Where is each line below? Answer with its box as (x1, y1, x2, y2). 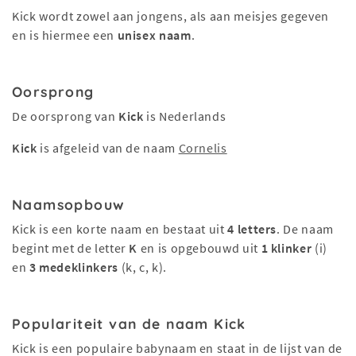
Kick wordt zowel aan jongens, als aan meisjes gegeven (12, 8, 329, 24)
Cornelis (178, 140, 227, 156)
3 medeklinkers (29, 259, 118, 275)
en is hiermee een (12, 27, 118, 43)
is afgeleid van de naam (37, 140, 179, 156)
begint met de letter (12, 240, 130, 256)
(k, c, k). (118, 259, 167, 275)
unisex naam (117, 27, 192, 43)
